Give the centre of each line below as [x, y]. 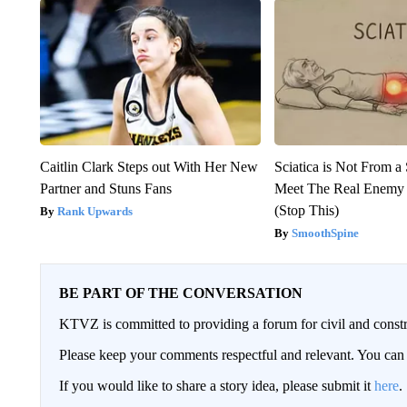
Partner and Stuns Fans [105, 188]
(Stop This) [307, 210]
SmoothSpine [326, 233]
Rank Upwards [94, 211]
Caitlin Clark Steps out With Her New [149, 166]
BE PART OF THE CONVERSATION [180, 293]
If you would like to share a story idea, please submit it [216, 385]
